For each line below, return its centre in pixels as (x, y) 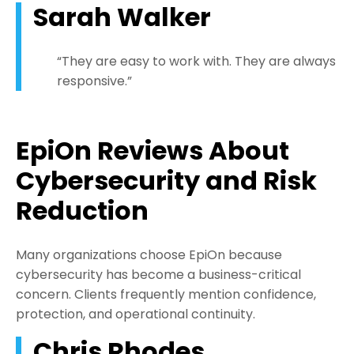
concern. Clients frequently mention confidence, (166, 295)
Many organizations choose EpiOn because (149, 255)
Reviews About (193, 151)
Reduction (82, 211)
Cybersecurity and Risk (166, 181)
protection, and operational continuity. (136, 314)
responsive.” (94, 81)
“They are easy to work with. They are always (196, 62)
